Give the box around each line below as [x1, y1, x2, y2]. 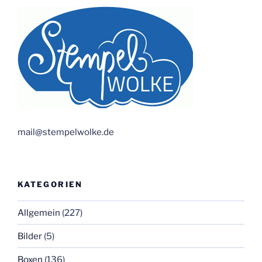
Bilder [18, 230, 42, 242]
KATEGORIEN [18, 179, 83, 189]
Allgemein [18, 207, 60, 218]
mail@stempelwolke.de [18, 127, 114, 138]
